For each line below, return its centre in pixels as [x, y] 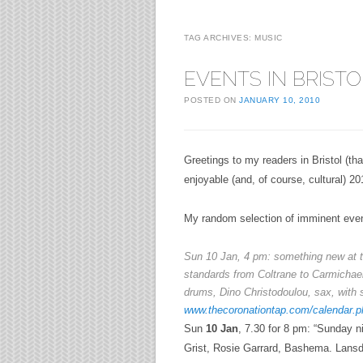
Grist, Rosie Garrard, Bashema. [258, 348]
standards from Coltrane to [248, 275]
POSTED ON [211, 100]
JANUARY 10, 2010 [280, 100]
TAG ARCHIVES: [219, 37]
